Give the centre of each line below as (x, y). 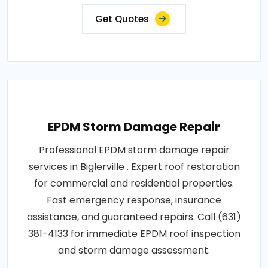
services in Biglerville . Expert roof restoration (134, 167)
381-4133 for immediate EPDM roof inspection (134, 234)
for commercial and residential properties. (134, 184)
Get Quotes (122, 19)
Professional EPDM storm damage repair (134, 150)
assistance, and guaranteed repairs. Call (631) (134, 217)
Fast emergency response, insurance (134, 200)
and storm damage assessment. (134, 251)
